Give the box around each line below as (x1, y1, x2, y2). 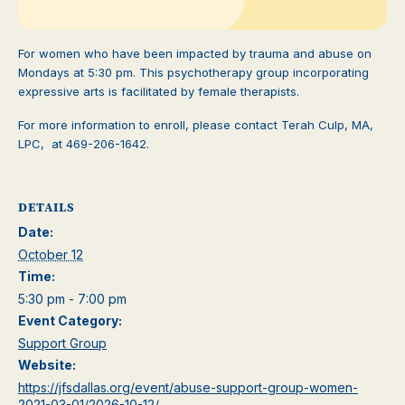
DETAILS (18, 198, 75, 216)
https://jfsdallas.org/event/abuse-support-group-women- (18, 379, 358, 395)
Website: (18, 356, 76, 372)
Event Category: (18, 312, 122, 328)
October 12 (18, 246, 83, 262)
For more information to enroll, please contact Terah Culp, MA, (18, 117, 373, 132)
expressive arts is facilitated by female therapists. (18, 83, 299, 99)
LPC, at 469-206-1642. (18, 136, 149, 151)
